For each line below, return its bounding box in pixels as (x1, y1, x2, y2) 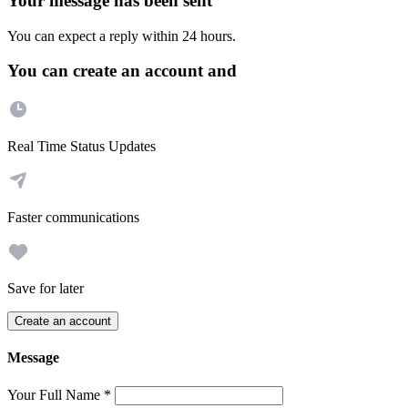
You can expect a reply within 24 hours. (7, 27, 236, 44)
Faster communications (7, 209, 139, 226)
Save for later (7, 280, 84, 297)
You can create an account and (7, 61, 237, 81)
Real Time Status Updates (7, 138, 156, 155)
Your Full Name (7, 386, 104, 403)
